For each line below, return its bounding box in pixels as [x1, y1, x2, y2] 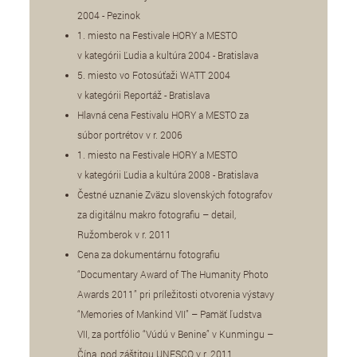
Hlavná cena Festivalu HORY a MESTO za [77, 108, 249, 121]
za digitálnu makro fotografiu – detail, [77, 207, 237, 221]
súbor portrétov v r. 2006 [77, 127, 183, 141]
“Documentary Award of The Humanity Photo [77, 267, 269, 280]
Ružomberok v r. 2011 [77, 227, 172, 241]
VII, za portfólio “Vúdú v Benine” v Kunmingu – [77, 327, 274, 340]
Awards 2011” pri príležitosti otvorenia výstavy [77, 287, 275, 300]
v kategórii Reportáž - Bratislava [77, 88, 210, 101]
